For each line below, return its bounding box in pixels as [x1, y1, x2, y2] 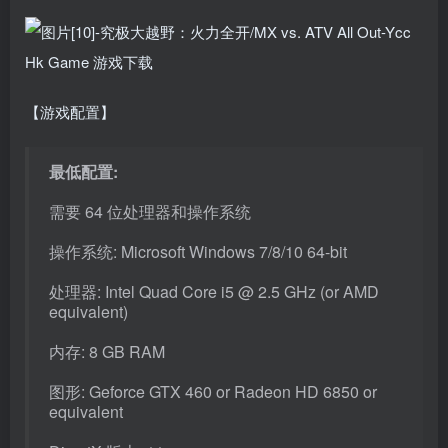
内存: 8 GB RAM [49, 339, 165, 363]
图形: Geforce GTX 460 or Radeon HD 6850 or [49, 379, 377, 403]
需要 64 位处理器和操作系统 [49, 199, 251, 223]
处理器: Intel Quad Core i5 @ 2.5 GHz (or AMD [49, 279, 379, 303]
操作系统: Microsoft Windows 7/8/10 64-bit [49, 239, 347, 263]
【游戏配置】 [25, 100, 115, 122]
